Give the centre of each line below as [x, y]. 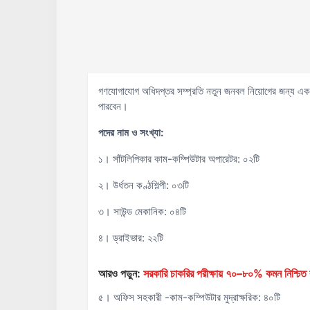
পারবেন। [113, 106]
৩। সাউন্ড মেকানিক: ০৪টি [142, 211]
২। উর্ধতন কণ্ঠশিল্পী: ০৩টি [143, 185]
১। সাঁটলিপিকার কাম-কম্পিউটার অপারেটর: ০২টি [179, 159]
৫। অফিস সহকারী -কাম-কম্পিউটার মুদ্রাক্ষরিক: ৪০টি [189, 297]
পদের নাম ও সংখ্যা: [131, 133]
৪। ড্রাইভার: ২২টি [130, 238]
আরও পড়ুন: [119, 273]
